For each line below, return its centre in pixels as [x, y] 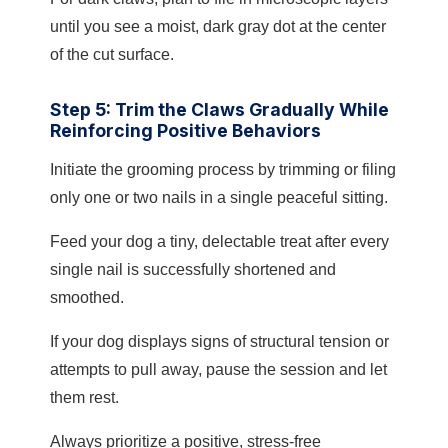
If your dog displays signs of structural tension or [219, 342]
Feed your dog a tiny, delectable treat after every [219, 242]
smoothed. [87, 298]
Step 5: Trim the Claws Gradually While [219, 110]
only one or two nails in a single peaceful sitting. [219, 198]
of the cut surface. [112, 55]
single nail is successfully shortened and [193, 270]
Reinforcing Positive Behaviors [185, 131]
